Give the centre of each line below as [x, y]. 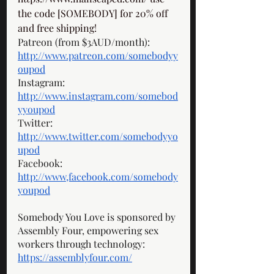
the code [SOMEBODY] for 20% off [94, 13]
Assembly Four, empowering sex [89, 230]
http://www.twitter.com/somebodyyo [98, 136]
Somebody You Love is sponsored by [98, 217]
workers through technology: [83, 244]
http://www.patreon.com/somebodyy [98, 55]
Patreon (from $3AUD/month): [85, 42]
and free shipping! [58, 28]
